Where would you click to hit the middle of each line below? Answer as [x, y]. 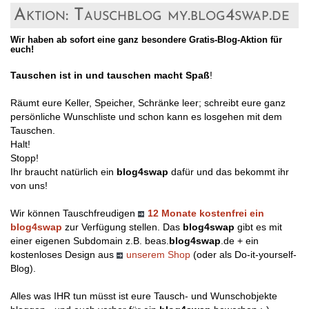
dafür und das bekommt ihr [229, 172]
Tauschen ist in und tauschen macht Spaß [110, 76]
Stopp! [24, 158]
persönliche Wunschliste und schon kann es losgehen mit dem [146, 117]
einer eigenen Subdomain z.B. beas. [90, 241]
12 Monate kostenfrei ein [206, 213]
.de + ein [240, 241]
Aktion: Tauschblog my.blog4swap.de [152, 16]
